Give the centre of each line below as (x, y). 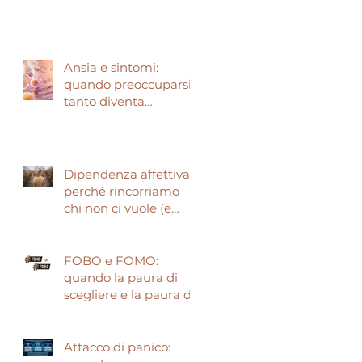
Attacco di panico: (117, 347)
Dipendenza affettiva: (128, 174)
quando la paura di (121, 277)
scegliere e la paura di (129, 294)
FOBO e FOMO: (111, 260)
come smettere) (112, 225)
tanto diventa (104, 101)
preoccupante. (107, 118)
